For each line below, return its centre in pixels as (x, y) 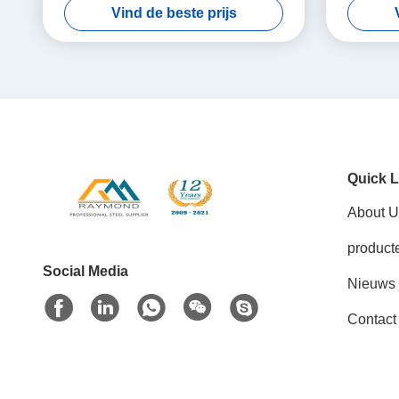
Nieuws (371, 284)
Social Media (85, 271)
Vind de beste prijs (174, 13)
